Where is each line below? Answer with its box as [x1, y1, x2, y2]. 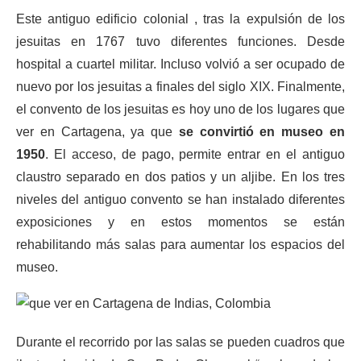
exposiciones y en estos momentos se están [16, 215, 345, 229]
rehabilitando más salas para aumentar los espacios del [16, 238, 345, 251]
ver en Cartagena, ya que [16, 125, 179, 139]
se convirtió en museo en [178, 125, 346, 139]
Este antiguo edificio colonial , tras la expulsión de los [16, 12, 345, 26]
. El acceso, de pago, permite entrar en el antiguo [45, 147, 345, 161]
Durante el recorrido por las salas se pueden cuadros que [16, 335, 345, 349]
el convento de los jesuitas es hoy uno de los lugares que [16, 102, 345, 116]
